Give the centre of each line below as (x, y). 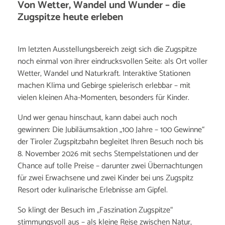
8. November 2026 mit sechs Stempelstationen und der (108, 154)
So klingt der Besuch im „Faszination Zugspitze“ (95, 210)
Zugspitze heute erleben (70, 18)
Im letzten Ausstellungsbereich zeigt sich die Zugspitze (107, 50)
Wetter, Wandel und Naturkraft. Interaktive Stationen (104, 74)
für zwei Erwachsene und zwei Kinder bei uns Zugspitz (105, 178)
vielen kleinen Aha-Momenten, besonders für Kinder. (103, 98)
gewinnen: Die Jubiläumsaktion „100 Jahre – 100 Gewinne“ (111, 130)
